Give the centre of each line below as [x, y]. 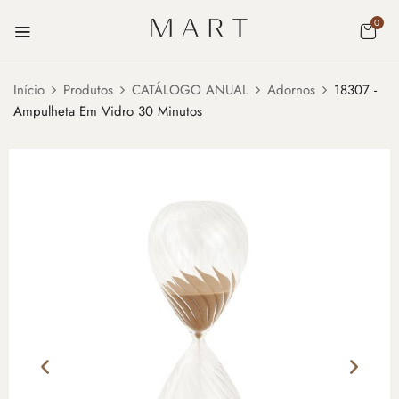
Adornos [291, 90]
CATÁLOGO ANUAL [190, 90]
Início [29, 90]
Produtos [88, 90]
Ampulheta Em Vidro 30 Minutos [108, 111]
